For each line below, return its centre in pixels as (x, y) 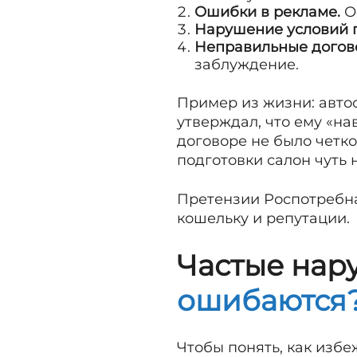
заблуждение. (247, 65)
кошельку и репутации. (263, 219)
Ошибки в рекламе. (267, 12)
